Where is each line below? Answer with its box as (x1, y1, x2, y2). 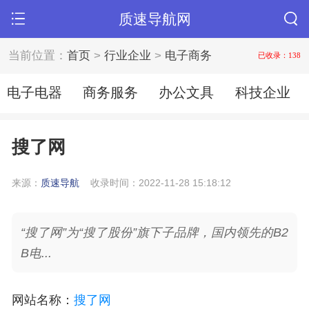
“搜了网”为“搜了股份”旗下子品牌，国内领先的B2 (20, 225, 289, 239)
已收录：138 (257, 50, 301, 59)
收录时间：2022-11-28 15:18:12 (90, 177, 232, 188)
